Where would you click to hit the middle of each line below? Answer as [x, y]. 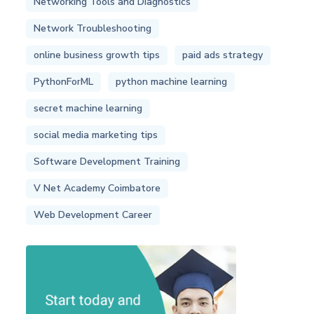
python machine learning [172, 82]
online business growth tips [97, 55]
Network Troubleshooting [93, 29]
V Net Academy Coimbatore [97, 189]
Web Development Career [93, 215]
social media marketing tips [96, 135]
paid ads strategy [223, 55]
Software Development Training [107, 162]
